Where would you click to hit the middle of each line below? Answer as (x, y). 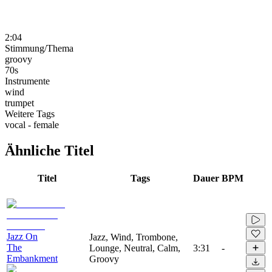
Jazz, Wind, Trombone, (134, 237)
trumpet (19, 103)
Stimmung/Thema (39, 48)
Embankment (32, 258)
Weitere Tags (30, 114)
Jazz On (22, 236)
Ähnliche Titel (49, 150)
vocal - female (32, 124)
